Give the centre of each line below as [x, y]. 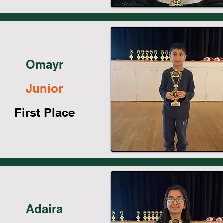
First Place [44, 112]
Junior [44, 88]
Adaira [44, 208]
